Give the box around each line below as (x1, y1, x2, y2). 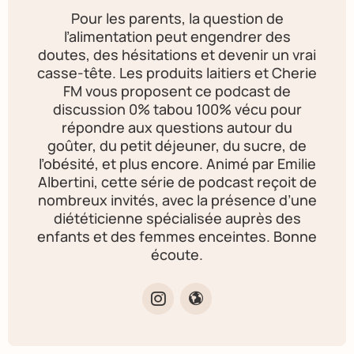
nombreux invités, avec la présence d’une (37, 190, 317, 209)
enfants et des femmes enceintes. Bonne (37, 227, 317, 246)
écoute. (151, 245, 203, 264)
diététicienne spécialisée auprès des (53, 209, 301, 228)
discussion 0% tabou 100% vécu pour (52, 100, 302, 119)
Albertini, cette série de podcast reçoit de (37, 172, 317, 191)
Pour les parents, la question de (70, 9, 284, 28)
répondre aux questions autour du (62, 118, 292, 137)
